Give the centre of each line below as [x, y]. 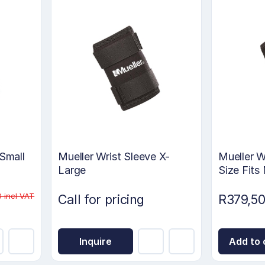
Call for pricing [101, 199]
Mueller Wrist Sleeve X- [114, 156]
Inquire [96, 242]
